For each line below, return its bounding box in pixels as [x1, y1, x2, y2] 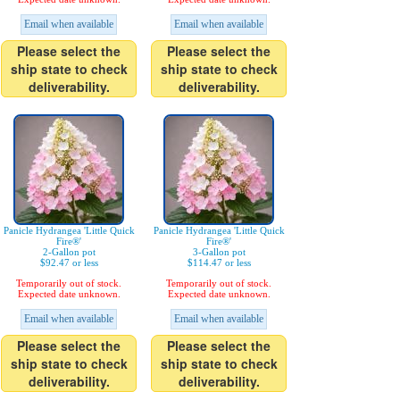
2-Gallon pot [42, 246, 96, 258]
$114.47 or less [187, 257, 251, 269]
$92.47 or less [39, 257, 98, 269]
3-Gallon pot [192, 246, 246, 258]
